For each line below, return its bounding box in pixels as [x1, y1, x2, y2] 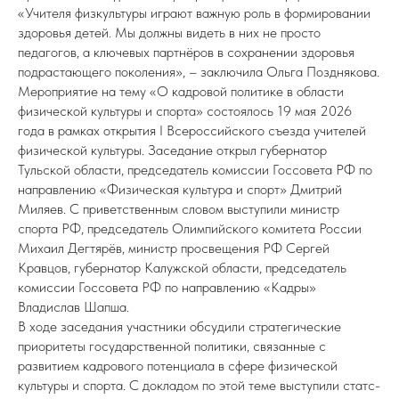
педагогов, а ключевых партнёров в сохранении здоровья [18, 44, 354, 61]
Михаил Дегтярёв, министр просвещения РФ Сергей [18, 240, 330, 256]
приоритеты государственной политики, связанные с [18, 338, 326, 354]
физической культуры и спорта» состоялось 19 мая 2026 [18, 102, 352, 119]
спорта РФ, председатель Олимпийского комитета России [18, 220, 362, 237]
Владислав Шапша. [18, 298, 129, 315]
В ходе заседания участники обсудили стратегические [18, 318, 341, 335]
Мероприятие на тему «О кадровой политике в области [18, 83, 344, 100]
